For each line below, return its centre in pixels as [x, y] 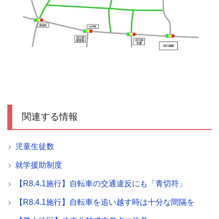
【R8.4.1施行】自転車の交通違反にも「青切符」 [101, 183]
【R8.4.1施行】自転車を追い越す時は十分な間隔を [105, 202]
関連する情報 [50, 116]
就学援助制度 [39, 165]
